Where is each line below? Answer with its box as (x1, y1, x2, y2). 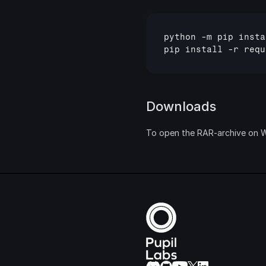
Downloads (146, 99, 216, 114)
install (185, 45, 223, 55)
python (164, 32, 196, 42)
